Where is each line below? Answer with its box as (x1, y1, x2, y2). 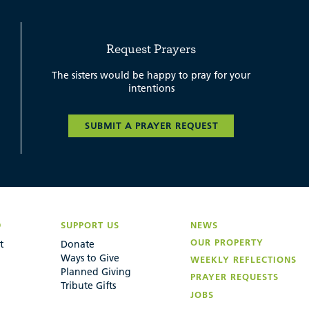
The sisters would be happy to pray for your (52, 69, 250, 82)
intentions (128, 82, 175, 95)
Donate (61, 237, 94, 250)
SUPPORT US (61, 219, 119, 230)
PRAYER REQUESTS (190, 271, 279, 283)
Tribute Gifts (61, 279, 116, 292)
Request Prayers (106, 40, 196, 56)
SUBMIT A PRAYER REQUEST (84, 120, 218, 132)
